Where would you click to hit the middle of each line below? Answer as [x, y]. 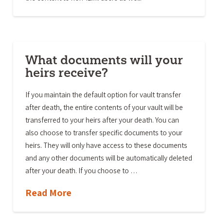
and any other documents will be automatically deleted [109, 157]
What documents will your [104, 60]
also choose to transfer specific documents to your [104, 132]
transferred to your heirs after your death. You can [102, 119]
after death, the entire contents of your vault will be [104, 107]
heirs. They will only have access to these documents [106, 145]
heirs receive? [66, 72]
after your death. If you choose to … [81, 170]
